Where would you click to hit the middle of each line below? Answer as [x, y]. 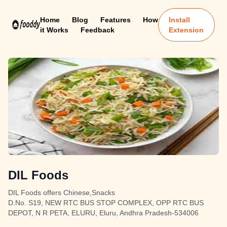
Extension [186, 30]
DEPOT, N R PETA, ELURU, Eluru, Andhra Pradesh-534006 [103, 213]
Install [180, 20]
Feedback [97, 30]
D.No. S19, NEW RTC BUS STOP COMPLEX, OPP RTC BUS [106, 203]
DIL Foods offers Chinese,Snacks [62, 193]
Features [115, 20]
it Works [54, 30]
